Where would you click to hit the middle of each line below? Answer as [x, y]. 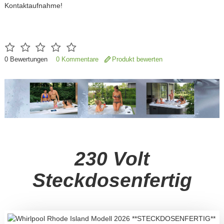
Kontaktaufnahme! [33, 5]
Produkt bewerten [137, 59]
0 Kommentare [77, 59]
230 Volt [112, 158]
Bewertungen [30, 59]
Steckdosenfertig [112, 180]
